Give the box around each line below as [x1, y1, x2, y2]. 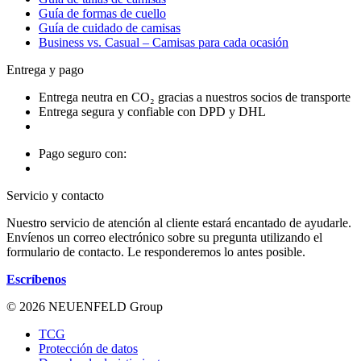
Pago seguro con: [39, 146, 127, 160]
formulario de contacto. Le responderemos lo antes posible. [6, 244, 305, 259]
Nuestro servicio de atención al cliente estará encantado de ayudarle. [6, 215, 351, 230]
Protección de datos [39, 341, 138, 355]
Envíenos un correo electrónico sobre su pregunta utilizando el [6, 230, 322, 244]
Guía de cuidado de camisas [39, 20, 180, 35]
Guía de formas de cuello [39, 6, 166, 20]
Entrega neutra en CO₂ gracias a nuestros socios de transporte [39, 89, 351, 104]
